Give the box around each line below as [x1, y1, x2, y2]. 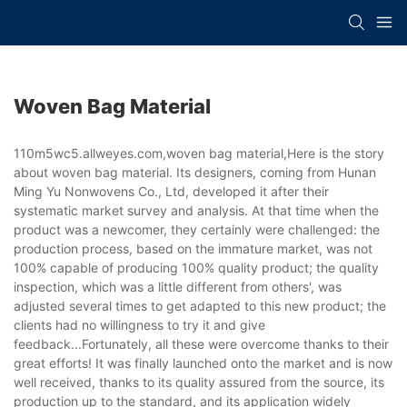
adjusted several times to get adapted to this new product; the [14, 297, 386, 313]
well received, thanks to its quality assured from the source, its [14, 373, 384, 390]
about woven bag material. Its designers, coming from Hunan [14, 164, 376, 180]
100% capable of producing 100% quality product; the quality [14, 259, 379, 275]
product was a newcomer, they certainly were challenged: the [14, 221, 380, 237]
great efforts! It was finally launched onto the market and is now [14, 354, 392, 371]
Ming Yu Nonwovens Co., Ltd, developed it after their [14, 183, 329, 199]
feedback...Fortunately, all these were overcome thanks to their [14, 335, 389, 352]
